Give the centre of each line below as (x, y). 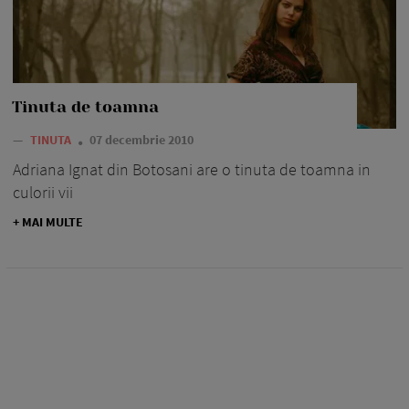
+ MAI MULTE (48, 222)
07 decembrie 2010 (142, 140)
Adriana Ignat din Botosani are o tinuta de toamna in (192, 170)
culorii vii (43, 193)
